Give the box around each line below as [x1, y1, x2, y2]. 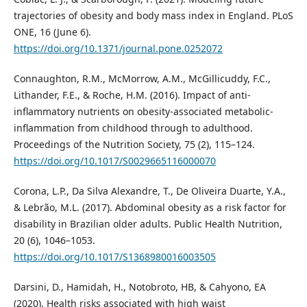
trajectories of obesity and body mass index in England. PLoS [13, 9, 293, 23]
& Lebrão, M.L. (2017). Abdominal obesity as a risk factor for [13, 201, 286, 214]
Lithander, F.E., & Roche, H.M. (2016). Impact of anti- [13, 88, 251, 102]
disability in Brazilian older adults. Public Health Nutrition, [13, 217, 282, 231]
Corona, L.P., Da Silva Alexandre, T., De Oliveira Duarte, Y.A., [13, 184, 286, 198]
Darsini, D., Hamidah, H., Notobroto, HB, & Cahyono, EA [13, 280, 266, 294]
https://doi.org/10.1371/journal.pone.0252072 [13, 42, 223, 56]
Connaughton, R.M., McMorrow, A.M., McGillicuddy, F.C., [13, 72, 271, 86]
